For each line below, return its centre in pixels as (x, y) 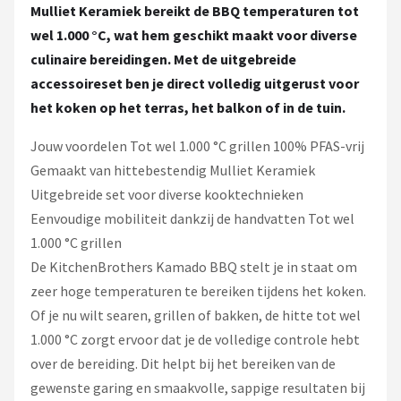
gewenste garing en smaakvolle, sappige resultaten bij (198, 388)
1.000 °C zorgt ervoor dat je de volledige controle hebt (195, 340)
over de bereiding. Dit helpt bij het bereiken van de (183, 364)
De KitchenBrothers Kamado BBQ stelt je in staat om (194, 267)
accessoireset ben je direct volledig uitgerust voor (195, 84)
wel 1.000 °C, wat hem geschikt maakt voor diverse (194, 35)
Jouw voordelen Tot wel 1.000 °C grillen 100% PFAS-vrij (197, 146)
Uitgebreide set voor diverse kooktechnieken (167, 195)
